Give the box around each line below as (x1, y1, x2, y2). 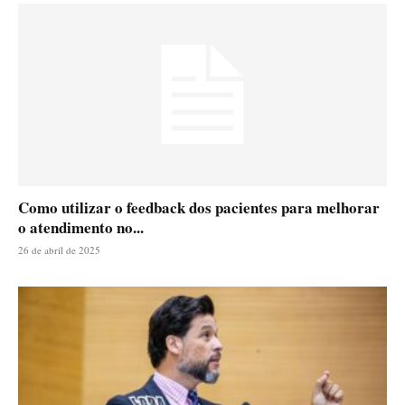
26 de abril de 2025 (18, 242, 100, 257)
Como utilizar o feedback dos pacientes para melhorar (18, 195, 380, 219)
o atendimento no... (18, 215, 144, 239)
